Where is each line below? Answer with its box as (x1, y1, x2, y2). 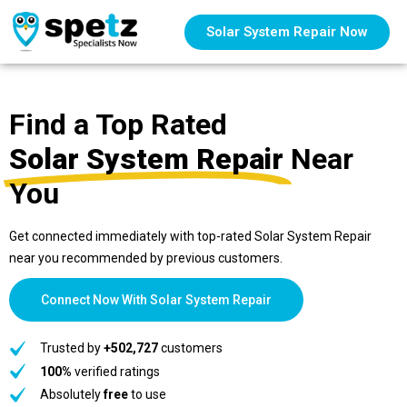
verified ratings (71, 363, 160, 379)
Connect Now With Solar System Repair (41, 293, 272, 307)
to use (127, 387, 166, 402)
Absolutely (39, 387, 104, 402)
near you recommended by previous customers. (9, 251, 283, 265)
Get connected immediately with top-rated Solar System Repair (9, 229, 372, 243)
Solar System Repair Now (206, 23, 369, 40)
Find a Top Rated (9, 107, 227, 142)
